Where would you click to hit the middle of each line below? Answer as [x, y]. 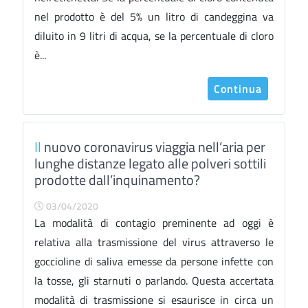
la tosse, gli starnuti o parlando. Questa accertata [154, 280]
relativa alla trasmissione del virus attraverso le [154, 242]
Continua [238, 89]
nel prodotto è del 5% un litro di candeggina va [154, 16]
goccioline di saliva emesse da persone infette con [154, 261]
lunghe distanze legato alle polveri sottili [150, 163]
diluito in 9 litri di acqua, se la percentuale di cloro [154, 36]
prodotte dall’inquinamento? [117, 180]
